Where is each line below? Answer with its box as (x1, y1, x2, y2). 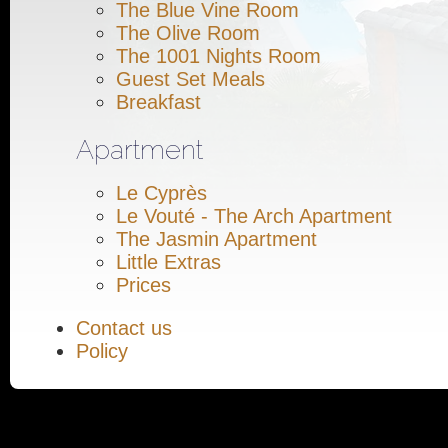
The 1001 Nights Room (116, 44, 321, 67)
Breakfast (116, 90, 201, 113)
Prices (116, 274, 171, 297)
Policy (76, 340, 128, 363)
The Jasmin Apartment (116, 228, 317, 251)
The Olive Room (116, 21, 260, 44)
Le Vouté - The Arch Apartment (116, 205, 392, 228)
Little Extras (116, 251, 221, 274)
